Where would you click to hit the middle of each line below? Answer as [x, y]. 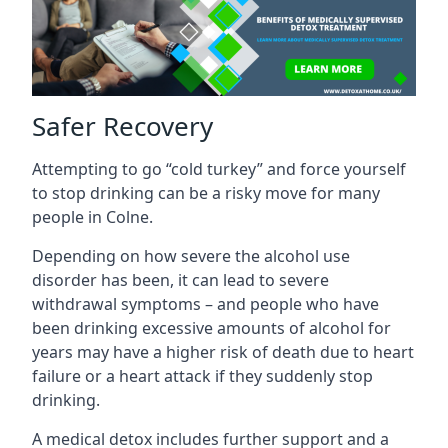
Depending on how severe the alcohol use [191, 255]
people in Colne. [92, 216]
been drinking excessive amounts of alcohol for [211, 327]
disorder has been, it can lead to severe [180, 279]
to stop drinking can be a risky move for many [206, 192]
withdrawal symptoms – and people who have [205, 303]
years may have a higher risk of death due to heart [223, 351]
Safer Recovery [122, 125]
